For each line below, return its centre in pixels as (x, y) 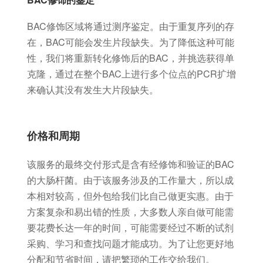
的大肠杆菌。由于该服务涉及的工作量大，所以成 (130, 180)
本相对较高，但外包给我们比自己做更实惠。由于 (130, 195)
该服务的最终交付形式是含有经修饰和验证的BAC (130, 164)
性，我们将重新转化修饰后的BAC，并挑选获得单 (130, 58)
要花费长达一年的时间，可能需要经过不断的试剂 (130, 227)
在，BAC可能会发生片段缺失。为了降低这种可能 (130, 42)
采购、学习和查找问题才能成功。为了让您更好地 (130, 243)
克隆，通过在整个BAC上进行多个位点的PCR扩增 (131, 74)
